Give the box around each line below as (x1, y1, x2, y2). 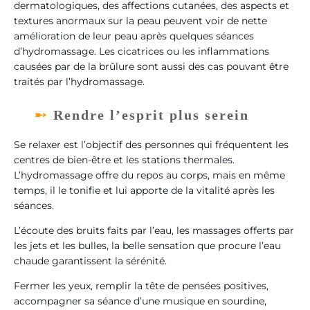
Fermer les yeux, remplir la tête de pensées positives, (14, 280, 268, 293)
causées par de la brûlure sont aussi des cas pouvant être (14, 60, 289, 73)
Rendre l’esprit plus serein (53, 107, 249, 122)
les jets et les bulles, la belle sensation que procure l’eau (14, 239, 281, 252)
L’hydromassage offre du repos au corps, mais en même (14, 168, 285, 181)
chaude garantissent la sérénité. (14, 254, 167, 267)
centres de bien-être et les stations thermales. (14, 153, 235, 166)
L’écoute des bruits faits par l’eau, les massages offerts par (14, 224, 294, 237)
